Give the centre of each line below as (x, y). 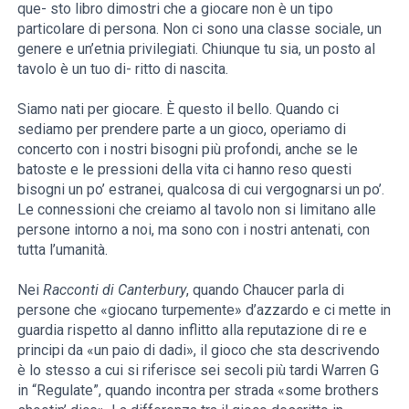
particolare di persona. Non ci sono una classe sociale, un (200, 29)
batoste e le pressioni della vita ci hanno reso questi (185, 170)
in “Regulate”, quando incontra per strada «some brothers (199, 391)
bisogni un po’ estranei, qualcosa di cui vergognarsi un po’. (201, 190)
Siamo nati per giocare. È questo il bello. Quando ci (178, 110)
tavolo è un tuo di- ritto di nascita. (123, 69)
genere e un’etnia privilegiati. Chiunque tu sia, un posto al (197, 49)
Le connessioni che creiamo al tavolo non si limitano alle (197, 210)
